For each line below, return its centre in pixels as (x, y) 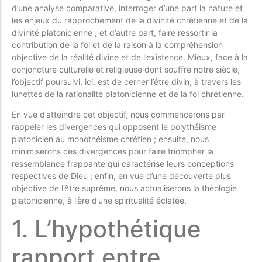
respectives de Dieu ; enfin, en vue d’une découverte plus (121, 176)
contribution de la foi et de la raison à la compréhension (117, 44)
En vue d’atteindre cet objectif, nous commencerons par (118, 115)
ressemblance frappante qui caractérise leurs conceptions (123, 164)
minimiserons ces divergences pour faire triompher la (113, 151)
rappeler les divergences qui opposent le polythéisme (114, 127)
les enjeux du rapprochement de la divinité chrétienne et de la (130, 20)
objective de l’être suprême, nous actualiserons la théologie (124, 188)
